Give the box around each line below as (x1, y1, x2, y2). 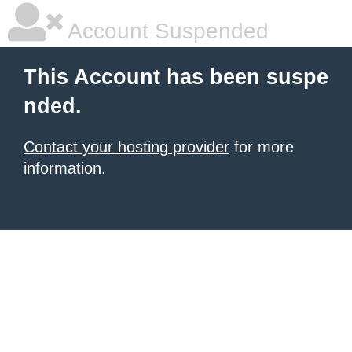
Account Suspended (63, 19, 269, 43)
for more (229, 138, 294, 156)
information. (24, 159, 106, 177)
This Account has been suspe (24, 65, 328, 89)
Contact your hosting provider (24, 138, 229, 156)
